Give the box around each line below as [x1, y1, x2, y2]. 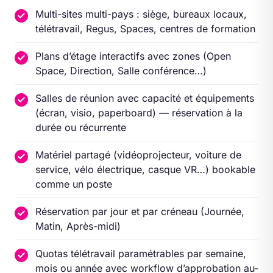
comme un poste [35, 178, 112, 190]
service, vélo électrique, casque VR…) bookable [35, 163, 255, 175]
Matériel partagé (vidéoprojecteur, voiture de [35, 149, 241, 161]
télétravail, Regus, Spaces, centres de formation [35, 23, 255, 35]
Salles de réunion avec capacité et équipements [35, 92, 254, 104]
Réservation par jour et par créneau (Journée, [35, 205, 244, 218]
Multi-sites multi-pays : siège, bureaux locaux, [35, 8, 247, 20]
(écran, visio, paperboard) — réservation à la [35, 107, 243, 119]
